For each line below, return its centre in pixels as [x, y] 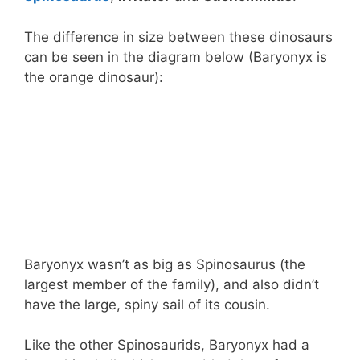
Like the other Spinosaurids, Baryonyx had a [167, 345]
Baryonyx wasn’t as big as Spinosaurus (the [165, 264]
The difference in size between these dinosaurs [178, 37]
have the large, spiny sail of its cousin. [147, 304]
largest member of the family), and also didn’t [172, 284]
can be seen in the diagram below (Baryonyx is [176, 57]
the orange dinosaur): [94, 77]
